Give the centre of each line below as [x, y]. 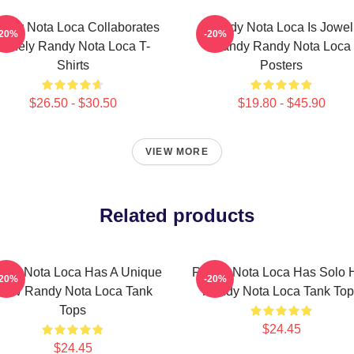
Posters [281, 65]
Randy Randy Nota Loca [281, 46]
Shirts [73, 65]
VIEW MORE [177, 152]
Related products [177, 215]
